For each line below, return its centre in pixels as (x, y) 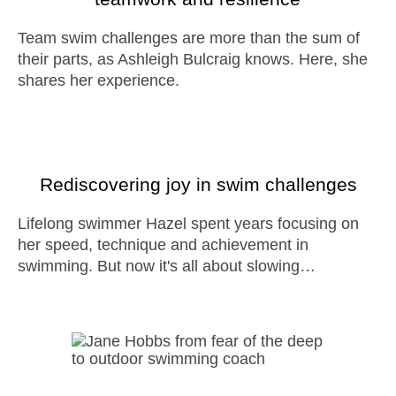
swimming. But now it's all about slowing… (167, 266)
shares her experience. (99, 80)
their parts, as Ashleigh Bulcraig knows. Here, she (193, 59)
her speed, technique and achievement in (163, 245)
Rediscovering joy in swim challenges (198, 184)
